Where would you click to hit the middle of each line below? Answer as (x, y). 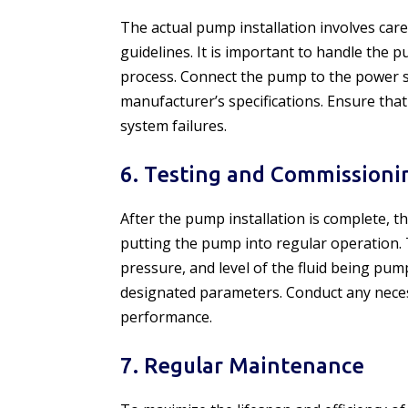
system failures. (173, 126)
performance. (166, 317)
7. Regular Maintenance (242, 366)
